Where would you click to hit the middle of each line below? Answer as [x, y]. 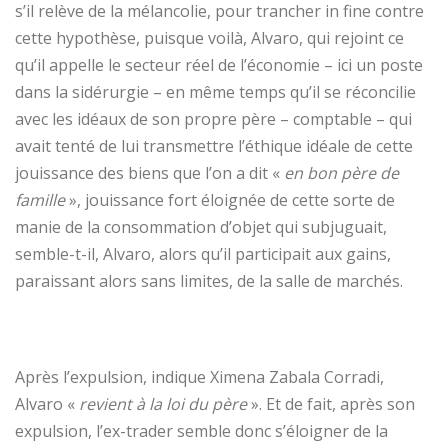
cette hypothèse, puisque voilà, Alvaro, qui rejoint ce [209, 37]
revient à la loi [131, 403]
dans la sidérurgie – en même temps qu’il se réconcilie [215, 91]
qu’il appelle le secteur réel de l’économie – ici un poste [219, 64]
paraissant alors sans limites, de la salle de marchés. [209, 280]
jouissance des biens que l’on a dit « [149, 172]
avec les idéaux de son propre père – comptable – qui [213, 118]
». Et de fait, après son [333, 403]
